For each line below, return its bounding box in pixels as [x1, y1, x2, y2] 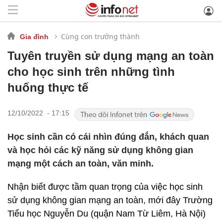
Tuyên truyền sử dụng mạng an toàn [7, 49, 214, 62]
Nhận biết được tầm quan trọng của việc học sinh [7, 182, 203, 192]
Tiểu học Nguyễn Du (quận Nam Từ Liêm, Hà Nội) [7, 209, 206, 219]
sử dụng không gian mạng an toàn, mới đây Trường [7, 195, 213, 205]
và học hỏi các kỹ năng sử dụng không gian [7, 145, 193, 155]
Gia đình [20, 32, 49, 41]
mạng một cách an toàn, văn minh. [7, 159, 154, 168]
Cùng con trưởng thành [61, 31, 140, 41]
